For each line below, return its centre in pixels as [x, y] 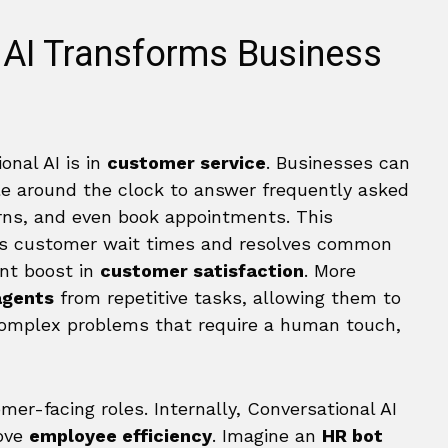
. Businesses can [338, 162]
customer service [186, 162]
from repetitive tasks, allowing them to [227, 297]
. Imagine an [267, 435]
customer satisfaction [202, 270]
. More [330, 270]
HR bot [352, 435]
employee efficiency [120, 435]
